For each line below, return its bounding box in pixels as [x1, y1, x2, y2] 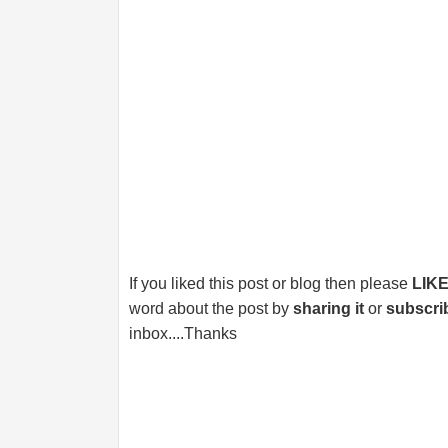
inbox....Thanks [129, 325, 237, 342]
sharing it [293, 300, 364, 317]
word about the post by [129, 300, 293, 317]
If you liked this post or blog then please [129, 275, 412, 292]
